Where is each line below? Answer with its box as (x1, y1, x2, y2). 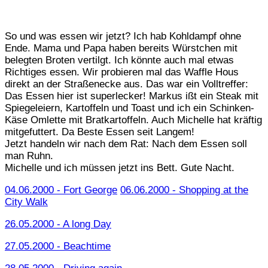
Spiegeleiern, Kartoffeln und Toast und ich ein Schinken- (5, 102, 254, 114)
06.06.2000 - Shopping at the (120, 184, 248, 196)
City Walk (5, 196, 48, 208)
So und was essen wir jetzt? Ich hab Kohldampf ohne (5, 30, 241, 42)
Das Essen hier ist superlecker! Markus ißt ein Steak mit (5, 90, 258, 102)
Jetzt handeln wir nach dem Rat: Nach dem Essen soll (5, 138, 247, 150)
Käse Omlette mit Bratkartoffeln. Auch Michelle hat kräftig (5, 114, 262, 126)
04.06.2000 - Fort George (5, 184, 117, 196)
